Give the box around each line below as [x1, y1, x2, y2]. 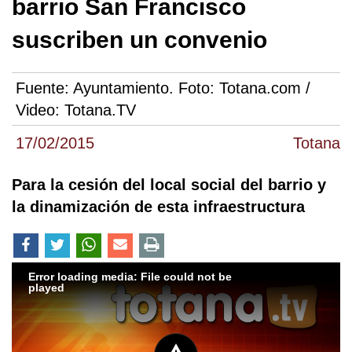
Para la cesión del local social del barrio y [12, 176, 326, 194]
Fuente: [16, 79, 73, 97]
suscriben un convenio [12, 27, 267, 53]
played [28, 280, 64, 294]
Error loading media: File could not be [28, 269, 232, 283]
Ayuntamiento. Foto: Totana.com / [73, 79, 310, 97]
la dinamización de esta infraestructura [12, 198, 305, 216]
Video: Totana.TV [16, 101, 136, 119]
